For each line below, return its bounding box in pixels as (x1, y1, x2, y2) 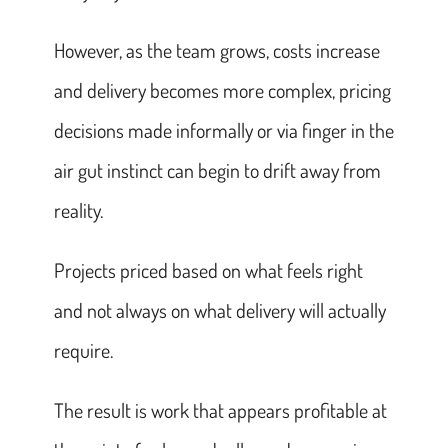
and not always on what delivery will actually (53, 296, 386, 323)
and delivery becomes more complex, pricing (53, 76, 391, 103)
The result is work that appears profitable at (53, 396, 387, 423)
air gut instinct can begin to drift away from (53, 156, 381, 183)
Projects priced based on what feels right (53, 256, 363, 283)
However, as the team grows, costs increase (53, 36, 380, 63)
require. (53, 336, 113, 363)
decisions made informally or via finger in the (53, 116, 394, 143)
